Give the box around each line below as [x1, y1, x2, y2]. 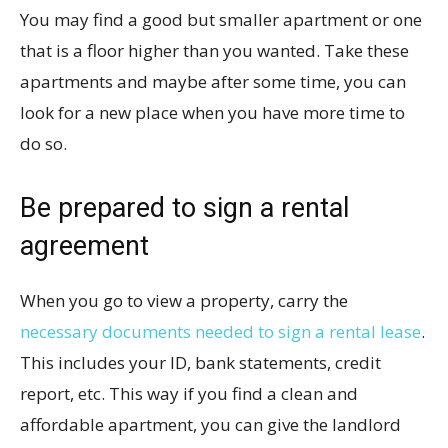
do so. [20, 132, 67, 156]
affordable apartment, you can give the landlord [20, 413, 401, 437]
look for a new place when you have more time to [20, 101, 405, 125]
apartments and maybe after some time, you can [20, 70, 406, 94]
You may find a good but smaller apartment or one [20, 8, 422, 32]
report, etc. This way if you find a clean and [20, 382, 358, 406]
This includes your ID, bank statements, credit [20, 351, 381, 375]
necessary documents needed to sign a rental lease [20, 320, 421, 344]
